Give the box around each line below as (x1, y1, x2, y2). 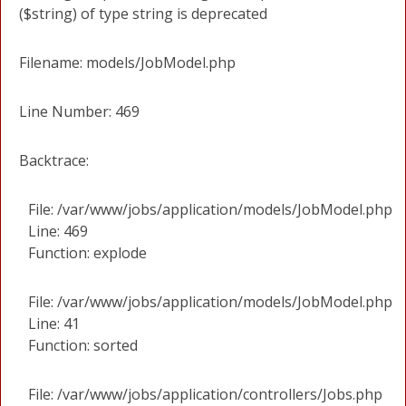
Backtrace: (19, 150, 89, 170)
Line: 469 (28, 221, 88, 241)
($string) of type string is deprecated (19, 4, 267, 24)
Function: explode (28, 243, 147, 263)
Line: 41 (28, 314, 80, 333)
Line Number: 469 (19, 101, 140, 121)
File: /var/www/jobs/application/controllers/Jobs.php (28, 384, 382, 404)
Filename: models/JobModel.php (19, 53, 236, 72)
